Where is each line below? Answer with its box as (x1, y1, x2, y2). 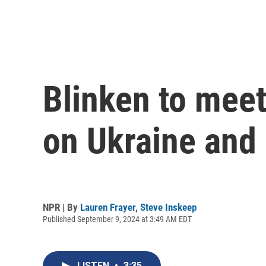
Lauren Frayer (80, 201, 135, 213)
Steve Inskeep (140, 201, 197, 213)
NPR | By (43, 201, 80, 213)
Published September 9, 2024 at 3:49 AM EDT (43, 214, 192, 224)
